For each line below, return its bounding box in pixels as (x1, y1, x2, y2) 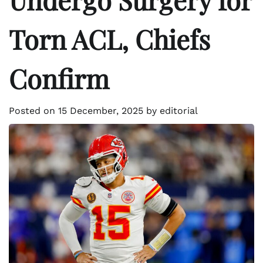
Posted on (9, 105, 58, 117)
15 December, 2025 (58, 105, 143, 117)
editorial (160, 105, 198, 117)
